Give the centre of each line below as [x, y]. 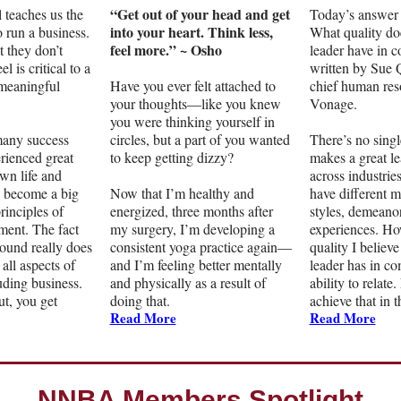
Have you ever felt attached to [192, 86]
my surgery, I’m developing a [192, 229]
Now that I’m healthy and [182, 193]
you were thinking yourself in [192, 122]
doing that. [140, 301]
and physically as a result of [188, 283]
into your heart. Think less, [191, 32]
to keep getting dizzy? [171, 158]
